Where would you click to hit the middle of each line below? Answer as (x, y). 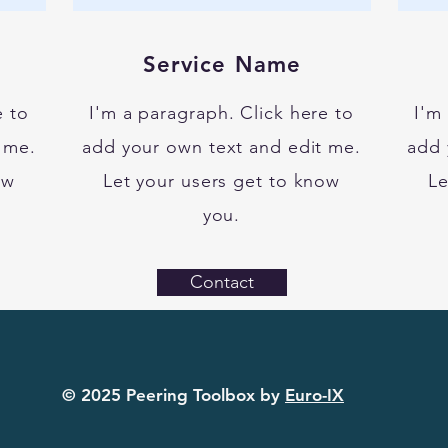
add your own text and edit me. (221, 147)
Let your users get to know (221, 181)
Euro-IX (314, 395)
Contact (222, 282)
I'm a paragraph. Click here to (221, 113)
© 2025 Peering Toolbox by (173, 395)
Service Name (222, 64)
